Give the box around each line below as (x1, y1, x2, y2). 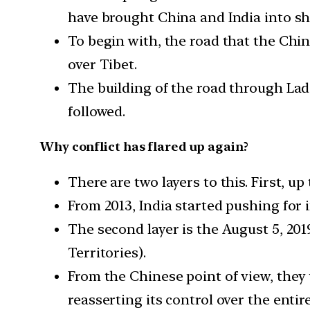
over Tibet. (68, 55, 137, 73)
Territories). (68, 244, 146, 261)
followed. (68, 102, 126, 120)
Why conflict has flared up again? (40, 138, 248, 154)
